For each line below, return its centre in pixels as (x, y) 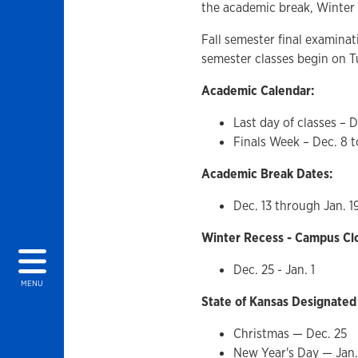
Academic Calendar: (257, 91)
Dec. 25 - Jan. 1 (274, 270)
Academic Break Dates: (267, 174)
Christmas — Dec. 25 (290, 334)
